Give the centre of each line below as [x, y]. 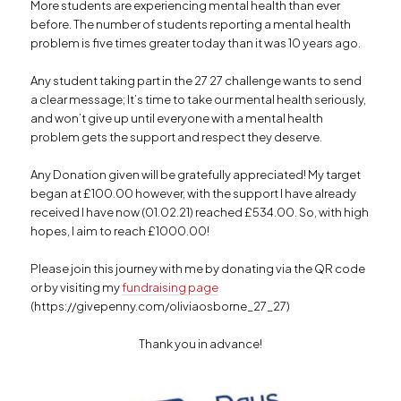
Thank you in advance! [200, 344]
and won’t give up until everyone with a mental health [177, 118]
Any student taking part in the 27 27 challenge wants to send [196, 80]
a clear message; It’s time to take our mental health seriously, [199, 99]
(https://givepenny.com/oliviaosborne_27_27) [161, 307]
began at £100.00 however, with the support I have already [194, 193]
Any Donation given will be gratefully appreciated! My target [196, 174]
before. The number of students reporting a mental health [191, 24]
